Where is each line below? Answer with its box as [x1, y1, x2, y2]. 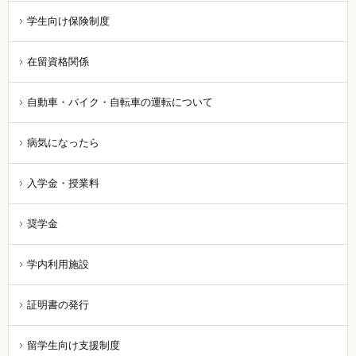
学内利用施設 [27, 257, 89, 270]
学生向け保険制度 [27, 14, 110, 27]
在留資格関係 [27, 55, 89, 68]
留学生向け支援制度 [27, 339, 120, 351]
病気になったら [27, 136, 99, 149]
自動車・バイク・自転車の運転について [27, 95, 213, 108]
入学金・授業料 [27, 176, 99, 189]
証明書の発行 [27, 298, 89, 311]
